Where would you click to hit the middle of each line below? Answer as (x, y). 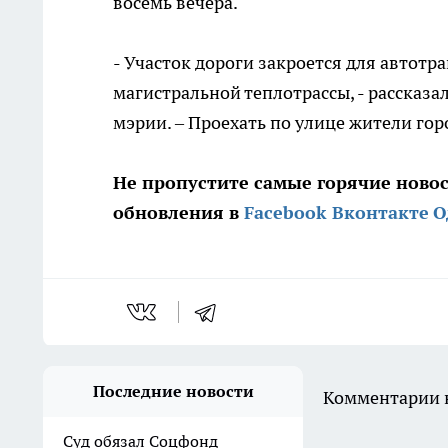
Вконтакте (380, 212)
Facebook (285, 212)
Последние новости (173, 391)
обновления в (176, 212)
